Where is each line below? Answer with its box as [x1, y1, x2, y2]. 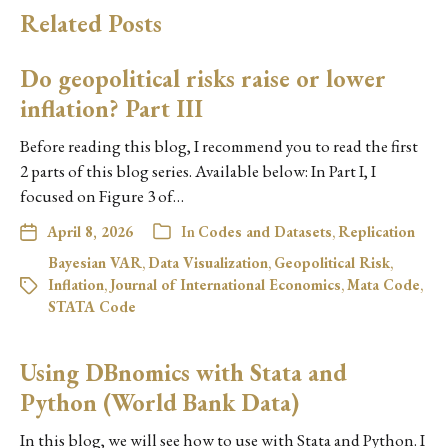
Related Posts [20, 7, 162, 39]
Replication [338, 221, 415, 241]
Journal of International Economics [110, 274, 341, 294]
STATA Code [48, 296, 136, 316]
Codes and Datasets [198, 221, 332, 241]
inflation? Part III [20, 92, 203, 124]
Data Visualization [148, 252, 268, 272]
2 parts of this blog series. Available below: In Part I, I [20, 159, 376, 182]
